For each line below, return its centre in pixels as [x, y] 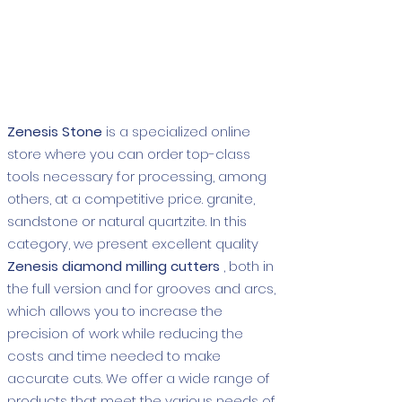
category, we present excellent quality [133, 243]
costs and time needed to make [114, 355]
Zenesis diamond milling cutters [114, 266]
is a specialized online [176, 131]
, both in [247, 266]
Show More [144, 39]
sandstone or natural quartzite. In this [127, 221]
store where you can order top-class [129, 153]
